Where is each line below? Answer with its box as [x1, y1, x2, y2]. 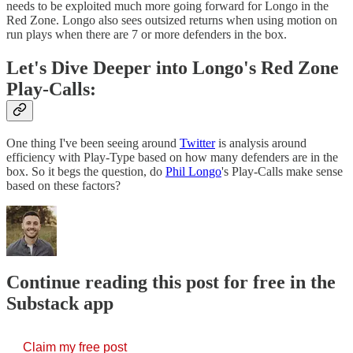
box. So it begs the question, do [6, 165, 165, 179]
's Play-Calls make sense [221, 165, 343, 179]
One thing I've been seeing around [6, 136, 180, 150]
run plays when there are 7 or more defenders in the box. [6, 27, 287, 41]
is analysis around [215, 136, 307, 150]
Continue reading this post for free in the [6, 272, 336, 293]
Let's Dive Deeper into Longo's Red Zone [6, 57, 339, 78]
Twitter [180, 136, 215, 150]
